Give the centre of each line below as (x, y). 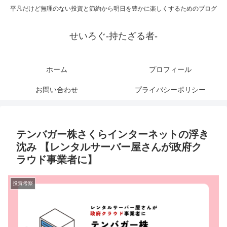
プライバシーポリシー (170, 90)
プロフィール (170, 70)
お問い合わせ (57, 90)
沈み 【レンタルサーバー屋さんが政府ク (109, 147)
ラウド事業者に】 (57, 160)
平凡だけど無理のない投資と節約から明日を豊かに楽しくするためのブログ (113, 9)
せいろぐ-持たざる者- (113, 36)
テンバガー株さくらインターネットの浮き (112, 135)
